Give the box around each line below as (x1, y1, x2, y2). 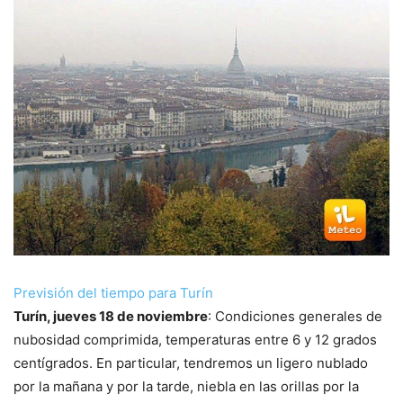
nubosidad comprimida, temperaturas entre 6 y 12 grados (13, 330, 377, 348)
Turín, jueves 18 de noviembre (13, 307, 208, 325)
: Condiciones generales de (208, 307, 382, 325)
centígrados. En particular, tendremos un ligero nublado (13, 354, 368, 372)
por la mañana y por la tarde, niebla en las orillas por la (13, 377, 359, 395)
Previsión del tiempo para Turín (13, 283, 213, 301)
